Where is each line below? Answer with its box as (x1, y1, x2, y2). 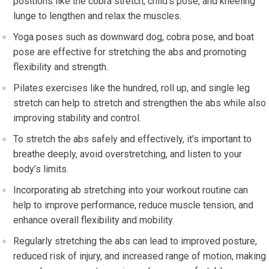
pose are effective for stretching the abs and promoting (13, 46, 247, 58)
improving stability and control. (13, 112, 142, 124)
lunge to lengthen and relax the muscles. (13, 10, 182, 22)
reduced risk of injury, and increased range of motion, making (13, 250, 267, 262)
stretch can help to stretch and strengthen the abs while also (13, 97, 267, 109)
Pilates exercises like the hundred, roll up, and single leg (13, 82, 250, 94)
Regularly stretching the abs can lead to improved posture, (13, 235, 258, 247)
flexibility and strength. (13, 61, 109, 73)
